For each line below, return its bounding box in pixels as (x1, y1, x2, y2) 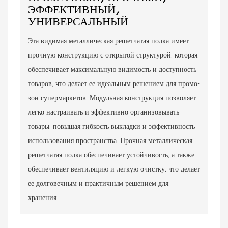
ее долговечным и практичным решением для (28, 178, 168, 188)
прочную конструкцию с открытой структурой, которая (28, 50, 197, 60)
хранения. (28, 192, 58, 202)
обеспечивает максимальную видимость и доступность (28, 64, 196, 74)
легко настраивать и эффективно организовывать (28, 107, 179, 117)
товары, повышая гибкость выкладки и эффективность (28, 121, 195, 131)
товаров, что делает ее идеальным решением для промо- (28, 78, 200, 88)
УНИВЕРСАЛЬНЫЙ (28, 16, 128, 28)
